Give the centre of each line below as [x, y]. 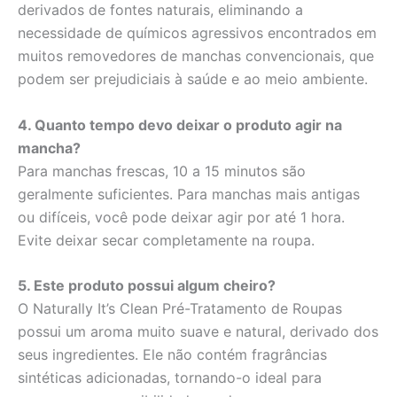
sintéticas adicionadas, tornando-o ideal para [170, 378]
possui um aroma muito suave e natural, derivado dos [198, 332]
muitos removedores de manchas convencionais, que [196, 56]
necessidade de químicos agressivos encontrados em [197, 33]
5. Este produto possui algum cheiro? [147, 286]
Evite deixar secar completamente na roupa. [166, 240]
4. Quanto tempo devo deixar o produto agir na [180, 125]
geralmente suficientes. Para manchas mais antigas [189, 194]
